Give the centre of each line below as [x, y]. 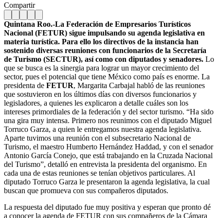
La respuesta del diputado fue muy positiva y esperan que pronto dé [107, 207]
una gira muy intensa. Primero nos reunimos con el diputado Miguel [108, 120]
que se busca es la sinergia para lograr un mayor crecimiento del [101, 68]
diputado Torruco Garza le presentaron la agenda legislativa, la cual [107, 182]
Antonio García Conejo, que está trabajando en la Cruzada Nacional [108, 155]
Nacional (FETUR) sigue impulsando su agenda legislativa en [104, 33]
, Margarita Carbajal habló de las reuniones [139, 85]
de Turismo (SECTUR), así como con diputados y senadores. [104, 59]
